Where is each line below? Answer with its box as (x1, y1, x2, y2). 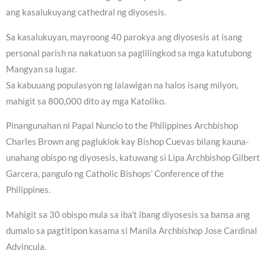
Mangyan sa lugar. (6, 64, 77, 74)
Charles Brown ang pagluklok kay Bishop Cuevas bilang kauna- (6, 137, 249, 147)
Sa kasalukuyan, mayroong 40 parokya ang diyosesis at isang (6, 31, 242, 42)
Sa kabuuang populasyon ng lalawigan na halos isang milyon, (6, 80, 238, 90)
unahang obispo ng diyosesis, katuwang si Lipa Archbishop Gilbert (6, 153, 260, 163)
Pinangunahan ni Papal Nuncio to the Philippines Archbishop (6, 121, 238, 131)
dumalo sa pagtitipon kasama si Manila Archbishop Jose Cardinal (6, 226, 257, 236)
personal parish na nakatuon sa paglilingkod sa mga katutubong (6, 47, 252, 58)
